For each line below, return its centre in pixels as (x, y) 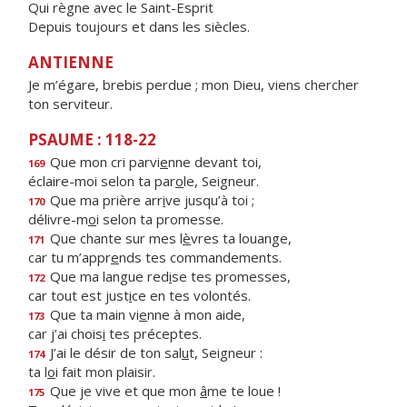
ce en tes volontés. (191, 295)
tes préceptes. (154, 333)
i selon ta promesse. (160, 219)
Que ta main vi (93, 314)
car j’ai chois (65, 333)
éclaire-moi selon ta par (102, 181)
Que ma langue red (108, 276)
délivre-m (58, 219)
